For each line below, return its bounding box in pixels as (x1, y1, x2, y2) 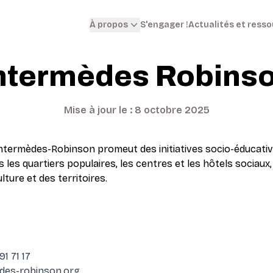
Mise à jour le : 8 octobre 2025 (63, 104, 210, 116)
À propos (90, 19, 128, 30)
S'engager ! (140, 19, 188, 30)
